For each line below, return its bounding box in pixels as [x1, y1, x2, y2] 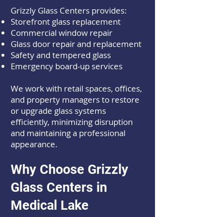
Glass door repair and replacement [11, 38, 141, 49]
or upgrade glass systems [11, 105, 106, 116]
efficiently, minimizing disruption [11, 116, 133, 127]
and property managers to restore [11, 94, 139, 105]
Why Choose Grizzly [11, 162, 128, 177]
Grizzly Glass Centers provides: [11, 5, 127, 16]
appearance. [11, 139, 58, 150]
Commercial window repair [11, 27, 112, 38]
